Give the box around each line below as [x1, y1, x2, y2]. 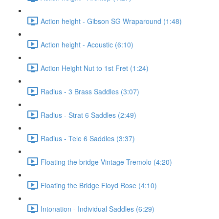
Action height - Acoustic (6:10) [41, 39, 133, 49]
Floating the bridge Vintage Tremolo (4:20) [41, 156, 172, 167]
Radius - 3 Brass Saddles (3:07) [41, 86, 139, 96]
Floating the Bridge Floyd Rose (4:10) [41, 180, 157, 190]
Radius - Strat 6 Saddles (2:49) [41, 109, 136, 120]
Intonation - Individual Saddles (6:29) [41, 203, 154, 214]
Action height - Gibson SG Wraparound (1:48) [41, 16, 182, 26]
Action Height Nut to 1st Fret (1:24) [41, 63, 149, 73]
